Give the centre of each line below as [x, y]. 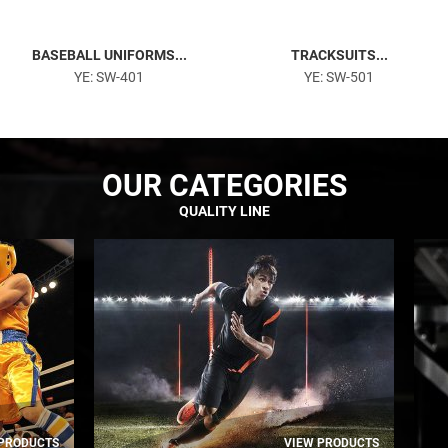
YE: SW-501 [339, 77]
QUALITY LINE [224, 211]
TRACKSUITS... [339, 55]
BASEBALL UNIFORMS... [109, 55]
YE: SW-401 [109, 77]
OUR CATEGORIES [224, 185]
